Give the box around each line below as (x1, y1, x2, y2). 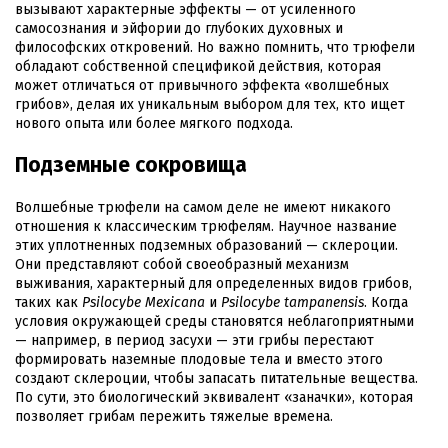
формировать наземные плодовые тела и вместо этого (15, 350, 383, 368)
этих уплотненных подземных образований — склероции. (15, 236, 398, 254)
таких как (15, 293, 82, 311)
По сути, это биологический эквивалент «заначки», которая (15, 388, 413, 406)
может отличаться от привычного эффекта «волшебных (15, 76, 389, 94)
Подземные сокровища (15, 151, 247, 178)
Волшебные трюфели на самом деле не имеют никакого (15, 198, 391, 216)
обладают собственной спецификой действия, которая (15, 57, 381, 75)
